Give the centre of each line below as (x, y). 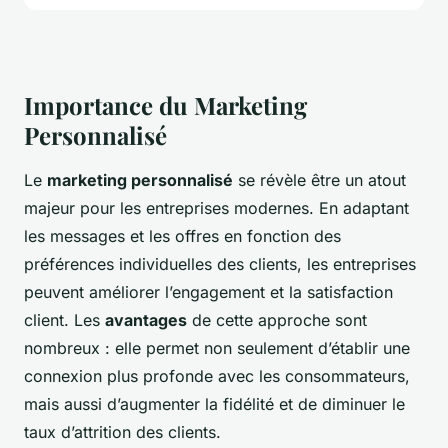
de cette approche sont (277, 320)
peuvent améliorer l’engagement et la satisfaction (208, 292)
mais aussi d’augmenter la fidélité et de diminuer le (214, 404)
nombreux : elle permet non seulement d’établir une (217, 348)
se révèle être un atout (319, 180)
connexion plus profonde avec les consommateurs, (217, 376)
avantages (146, 320)
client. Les (64, 320)
